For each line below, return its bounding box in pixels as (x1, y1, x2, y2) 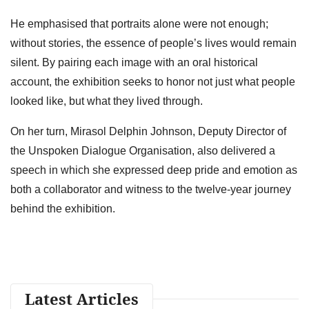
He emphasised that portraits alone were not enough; (10, 17, 268, 30)
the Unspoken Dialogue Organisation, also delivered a (10, 144, 275, 157)
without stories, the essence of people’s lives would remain (10, 37, 297, 49)
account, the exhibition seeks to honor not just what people (10, 75, 295, 88)
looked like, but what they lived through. (10, 94, 203, 107)
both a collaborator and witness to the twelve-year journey (10, 183, 291, 195)
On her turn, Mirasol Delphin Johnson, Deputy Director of (10, 125, 286, 137)
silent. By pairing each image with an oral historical (10, 56, 258, 68)
